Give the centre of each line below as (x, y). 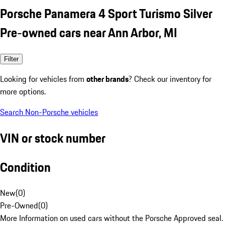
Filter (11, 59)
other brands (107, 79)
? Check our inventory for (170, 79)
